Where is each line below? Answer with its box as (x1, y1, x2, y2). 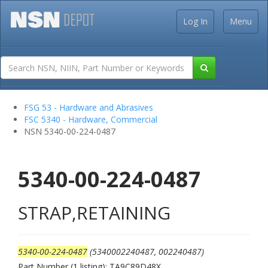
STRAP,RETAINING (18, 200, 170, 225)
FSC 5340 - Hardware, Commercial (24, 114, 157, 125)
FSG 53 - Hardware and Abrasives (24, 102, 153, 113)
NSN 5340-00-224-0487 (24, 126, 115, 137)
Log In (183, 16, 208, 27)
